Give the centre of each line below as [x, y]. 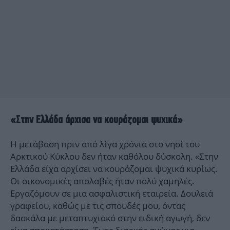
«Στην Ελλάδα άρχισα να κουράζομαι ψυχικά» [97, 120]
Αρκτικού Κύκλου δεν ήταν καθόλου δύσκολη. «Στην [114, 157]
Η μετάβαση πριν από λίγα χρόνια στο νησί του [105, 144]
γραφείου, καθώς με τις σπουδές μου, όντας [98, 206]
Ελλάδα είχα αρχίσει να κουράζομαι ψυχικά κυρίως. [114, 169]
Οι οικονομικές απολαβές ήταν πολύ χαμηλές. [102, 181]
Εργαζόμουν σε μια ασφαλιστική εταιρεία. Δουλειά [112, 194]
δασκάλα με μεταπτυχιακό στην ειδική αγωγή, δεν [110, 218]
